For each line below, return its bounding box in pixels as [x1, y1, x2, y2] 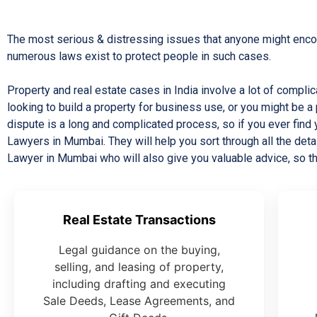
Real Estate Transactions [62, 212, 216, 228]
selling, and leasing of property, [54, 260, 224, 275]
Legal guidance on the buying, [58, 243, 220, 258]
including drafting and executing [52, 277, 226, 292]
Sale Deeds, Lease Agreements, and [43, 294, 236, 309]
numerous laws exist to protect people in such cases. [7, 50, 271, 63]
